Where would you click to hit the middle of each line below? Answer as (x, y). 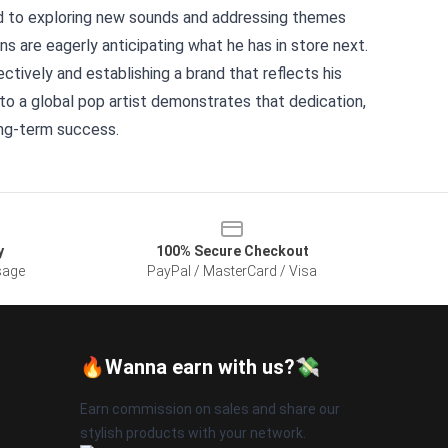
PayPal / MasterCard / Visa (232, 271)
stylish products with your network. (193, 433)
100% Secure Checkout (232, 251)
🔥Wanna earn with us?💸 (200, 367)
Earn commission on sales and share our (210, 409)
